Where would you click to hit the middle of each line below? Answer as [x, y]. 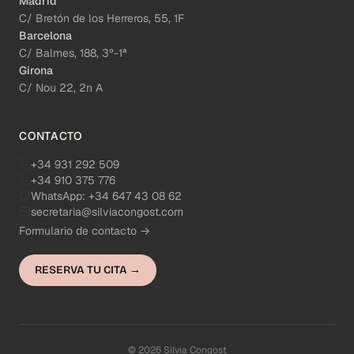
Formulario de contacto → [85, 230]
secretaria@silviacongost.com [107, 211]
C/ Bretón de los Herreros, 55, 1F [102, 18]
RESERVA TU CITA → [88, 269]
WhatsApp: [58, 196]
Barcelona [45, 35]
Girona [36, 70]
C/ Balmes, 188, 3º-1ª [73, 53]
